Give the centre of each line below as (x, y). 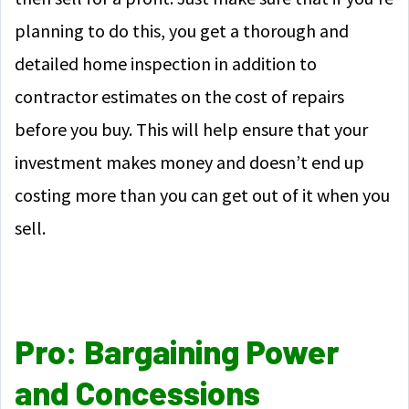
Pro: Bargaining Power (177, 351)
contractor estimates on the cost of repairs (179, 96)
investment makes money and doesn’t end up (189, 162)
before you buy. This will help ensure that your (191, 129)
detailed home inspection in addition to (166, 63)
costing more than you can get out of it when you (202, 195)
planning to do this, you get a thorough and (182, 31)
